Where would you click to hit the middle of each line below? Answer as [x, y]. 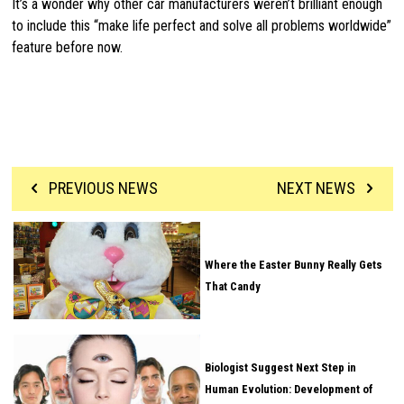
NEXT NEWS [317, 188]
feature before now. [67, 47]
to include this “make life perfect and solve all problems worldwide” [201, 25]
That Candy [232, 287]
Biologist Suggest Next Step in [280, 367]
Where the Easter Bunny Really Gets [293, 265]
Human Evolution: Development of [289, 389]
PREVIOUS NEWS [102, 188]
